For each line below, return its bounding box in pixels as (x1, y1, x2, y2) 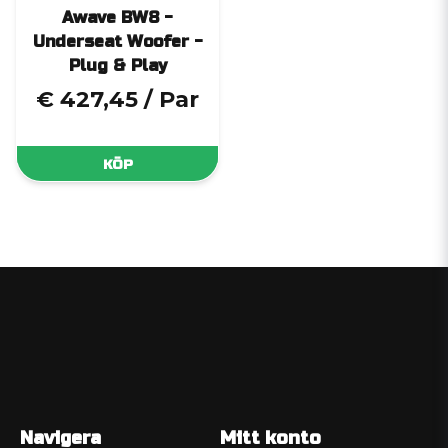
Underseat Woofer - (32, 32, 203, 52)
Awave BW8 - (62, 8, 173, 28)
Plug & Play (68, 56, 167, 76)
